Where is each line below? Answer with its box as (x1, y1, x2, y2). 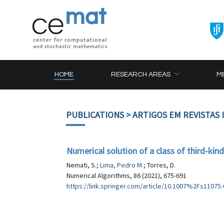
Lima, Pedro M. (100, 160, 143, 169)
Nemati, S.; (66, 160, 100, 169)
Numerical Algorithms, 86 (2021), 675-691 (66, 171, 186, 180)
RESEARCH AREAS (111, 71, 171, 78)
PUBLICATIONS (66, 109, 124, 120)
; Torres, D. (143, 160, 175, 169)
